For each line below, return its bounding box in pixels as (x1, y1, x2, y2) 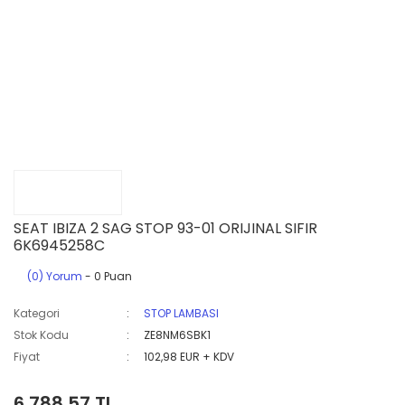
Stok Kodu (14, 327, 69, 343)
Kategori (14, 306, 60, 321)
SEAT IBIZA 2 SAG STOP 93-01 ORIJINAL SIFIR (14, 218, 317, 239)
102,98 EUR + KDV (144, 349, 235, 364)
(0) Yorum (27, 268, 82, 284)
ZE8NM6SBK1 (144, 327, 212, 343)
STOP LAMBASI (144, 306, 220, 321)
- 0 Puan (82, 268, 132, 284)
